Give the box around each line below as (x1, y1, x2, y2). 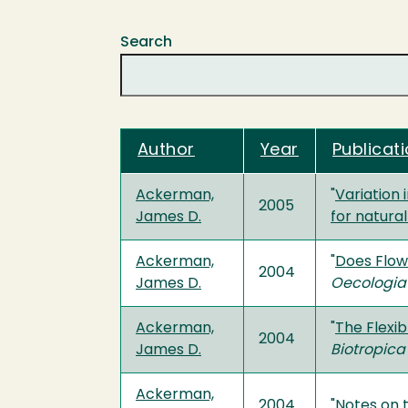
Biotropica (331, 342, 405, 358)
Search (120, 35, 172, 50)
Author (138, 141, 195, 159)
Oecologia (331, 276, 406, 291)
